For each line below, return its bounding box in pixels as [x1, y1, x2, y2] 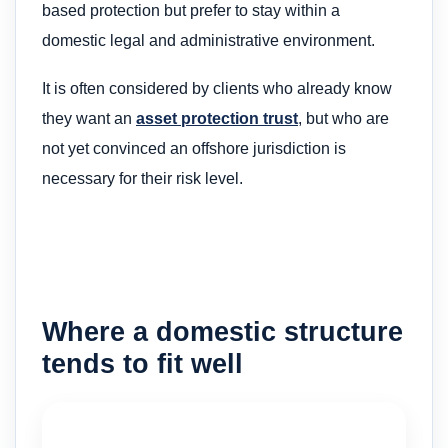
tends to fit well [42, 348, 243, 380]
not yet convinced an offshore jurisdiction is [42, 140, 346, 158]
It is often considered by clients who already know [42, 80, 392, 98]
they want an [42, 110, 136, 128]
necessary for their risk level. [42, 170, 243, 188]
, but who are [298, 110, 389, 128]
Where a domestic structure [42, 316, 403, 348]
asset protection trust [136, 110, 298, 128]
